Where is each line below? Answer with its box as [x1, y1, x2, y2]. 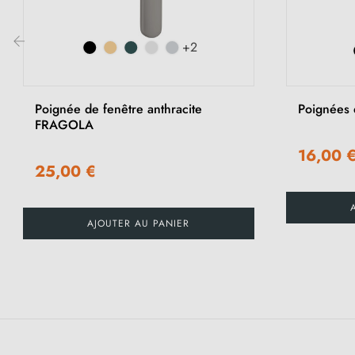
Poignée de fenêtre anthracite [35, 100, 202, 119]
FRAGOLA [35, 116, 94, 135]
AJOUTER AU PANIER [87, 216, 190, 231]
